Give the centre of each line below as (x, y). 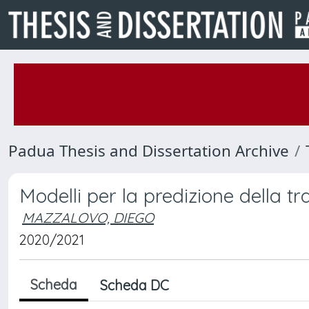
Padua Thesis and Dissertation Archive (149, 151)
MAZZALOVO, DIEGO (88, 218)
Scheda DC (134, 285)
